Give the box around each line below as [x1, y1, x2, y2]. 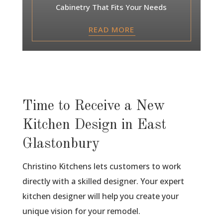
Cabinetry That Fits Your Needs [56, 1, 167, 12]
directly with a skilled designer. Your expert [22, 175, 184, 187]
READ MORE [88, 24, 134, 34]
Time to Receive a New [22, 99, 165, 113]
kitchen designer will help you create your [22, 190, 179, 202]
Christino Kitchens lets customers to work [22, 160, 181, 172]
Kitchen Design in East [22, 117, 166, 132]
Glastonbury [22, 136, 100, 151]
